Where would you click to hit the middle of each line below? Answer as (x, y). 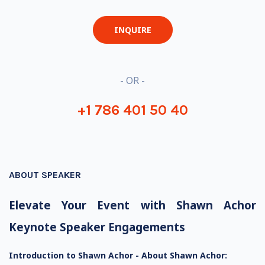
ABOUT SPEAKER (45, 175)
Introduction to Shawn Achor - (75, 255)
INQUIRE (132, 30)
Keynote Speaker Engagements (97, 227)
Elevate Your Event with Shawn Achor (132, 205)
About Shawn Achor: (184, 255)
